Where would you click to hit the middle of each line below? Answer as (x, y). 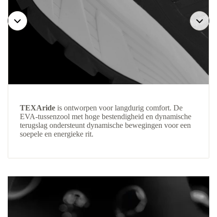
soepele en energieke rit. (57, 134)
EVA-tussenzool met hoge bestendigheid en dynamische (106, 117)
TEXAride (38, 108)
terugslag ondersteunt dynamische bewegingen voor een (105, 125)
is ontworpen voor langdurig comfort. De (119, 108)
